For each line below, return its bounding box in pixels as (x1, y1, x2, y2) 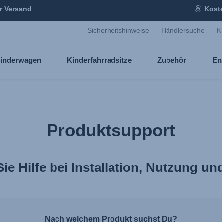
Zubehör (157, 56, 187, 64)
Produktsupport (46, 120, 175, 140)
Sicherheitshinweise (87, 26, 149, 34)
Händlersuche (161, 26, 205, 34)
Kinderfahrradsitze (66, 56, 132, 64)
